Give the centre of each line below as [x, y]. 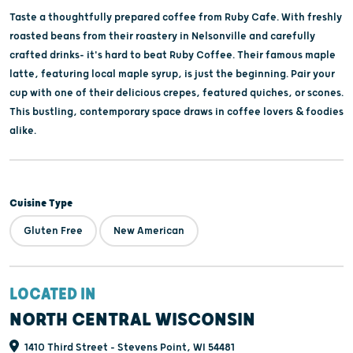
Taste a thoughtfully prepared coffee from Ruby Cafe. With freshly [176, 17]
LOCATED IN [52, 294]
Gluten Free [53, 230]
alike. [24, 130]
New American [149, 230]
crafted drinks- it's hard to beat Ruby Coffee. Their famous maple [173, 55]
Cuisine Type [41, 203]
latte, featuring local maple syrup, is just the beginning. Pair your [172, 74]
